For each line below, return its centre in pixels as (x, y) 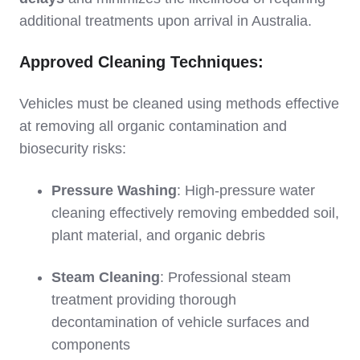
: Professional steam (225, 277)
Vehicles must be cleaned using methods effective (179, 103)
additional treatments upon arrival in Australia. (166, 20)
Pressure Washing (114, 190)
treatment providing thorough (144, 299)
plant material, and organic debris (158, 235)
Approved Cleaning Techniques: (141, 61)
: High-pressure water (246, 190)
